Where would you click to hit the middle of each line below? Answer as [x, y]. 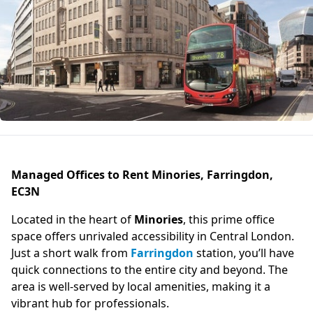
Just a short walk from [71, 253]
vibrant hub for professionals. [90, 303]
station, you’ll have [244, 253]
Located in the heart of [73, 219]
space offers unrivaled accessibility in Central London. [153, 236]
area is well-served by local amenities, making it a [141, 286]
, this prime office [229, 219]
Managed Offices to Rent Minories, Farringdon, [142, 175]
